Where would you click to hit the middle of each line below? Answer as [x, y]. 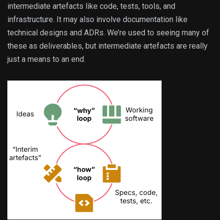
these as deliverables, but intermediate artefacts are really [108, 46]
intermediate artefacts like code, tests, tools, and [91, 6]
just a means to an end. [46, 59]
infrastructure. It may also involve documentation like [97, 20]
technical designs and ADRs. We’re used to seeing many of [108, 33]
